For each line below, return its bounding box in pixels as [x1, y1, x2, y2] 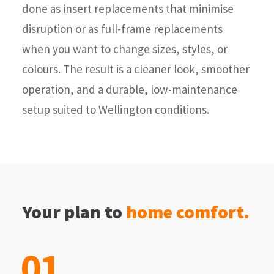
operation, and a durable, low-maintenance [22, 82, 237, 97]
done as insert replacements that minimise [22, 1, 234, 16]
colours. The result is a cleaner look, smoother [22, 62, 250, 76]
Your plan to [22, 200, 126, 223]
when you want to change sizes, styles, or [22, 42, 228, 56]
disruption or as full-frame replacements [22, 21, 223, 36]
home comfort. [126, 200, 250, 223]
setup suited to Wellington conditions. [22, 102, 209, 117]
